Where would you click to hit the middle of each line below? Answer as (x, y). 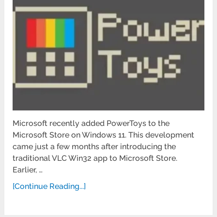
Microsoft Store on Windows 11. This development (104, 135)
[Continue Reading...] (49, 186)
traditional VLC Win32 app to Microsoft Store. (96, 158)
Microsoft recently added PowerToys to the (91, 123)
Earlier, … (28, 170)
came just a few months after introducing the (94, 146)
